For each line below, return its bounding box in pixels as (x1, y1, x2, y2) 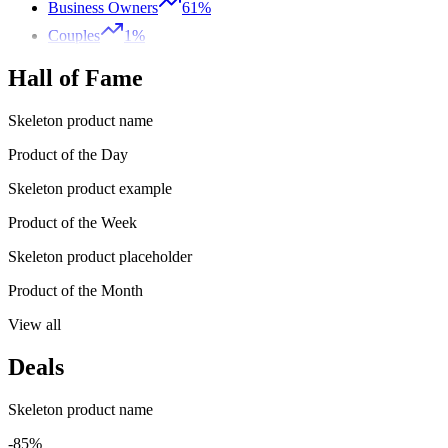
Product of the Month (8, 281, 143, 299)
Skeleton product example (8, 179, 172, 197)
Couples (48, 27, 100, 45)
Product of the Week (8, 213, 137, 231)
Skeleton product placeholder (8, 247, 192, 265)
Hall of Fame (8, 65, 143, 92)
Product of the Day (8, 145, 128, 163)
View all (8, 315, 61, 333)
